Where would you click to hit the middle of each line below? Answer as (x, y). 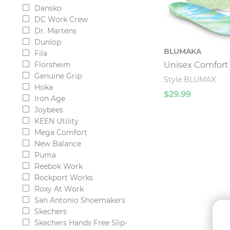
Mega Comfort (61, 132)
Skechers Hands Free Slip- (81, 223)
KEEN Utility (57, 121)
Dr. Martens (56, 31)
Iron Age (50, 99)
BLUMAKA (182, 51)
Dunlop (48, 42)
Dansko (48, 8)
